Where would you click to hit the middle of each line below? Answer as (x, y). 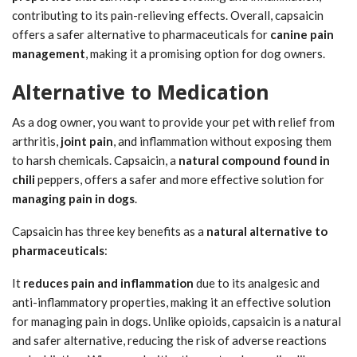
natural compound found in (254, 160)
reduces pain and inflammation (108, 282)
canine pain (302, 34)
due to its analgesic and (257, 282)
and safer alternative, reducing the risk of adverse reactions (169, 340)
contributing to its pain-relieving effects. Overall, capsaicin (168, 15)
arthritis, (36, 141)
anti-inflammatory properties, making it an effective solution (171, 302)
